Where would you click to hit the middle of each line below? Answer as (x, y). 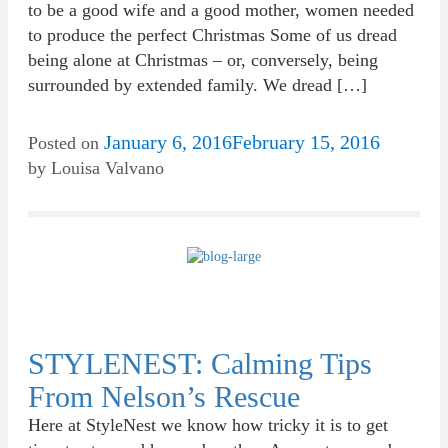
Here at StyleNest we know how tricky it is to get (208, 425)
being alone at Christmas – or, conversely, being (203, 60)
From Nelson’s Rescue (164, 396)
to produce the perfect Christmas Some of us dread (212, 35)
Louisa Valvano (107, 168)
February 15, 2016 (306, 142)
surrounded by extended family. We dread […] (197, 85)
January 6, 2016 (168, 142)
